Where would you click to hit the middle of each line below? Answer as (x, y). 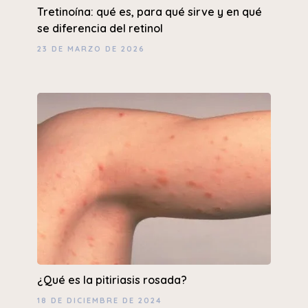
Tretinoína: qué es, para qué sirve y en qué (149, 12)
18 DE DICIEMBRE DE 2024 (99, 301)
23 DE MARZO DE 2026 (91, 49)
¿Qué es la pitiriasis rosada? (112, 280)
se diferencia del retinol (100, 29)
